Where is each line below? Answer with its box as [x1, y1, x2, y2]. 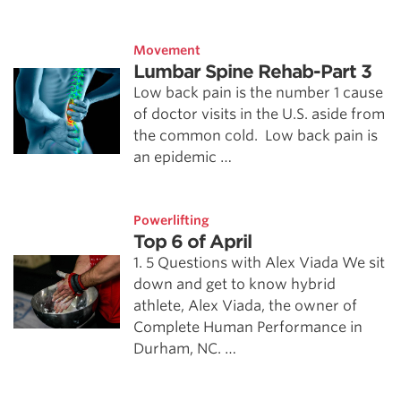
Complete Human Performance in [133, 319, 363, 336]
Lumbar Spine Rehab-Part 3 [133, 61, 372, 82]
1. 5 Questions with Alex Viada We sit [133, 254, 386, 271]
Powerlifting [133, 213, 210, 227]
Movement [133, 43, 201, 57]
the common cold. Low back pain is [133, 127, 379, 144]
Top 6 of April [133, 231, 252, 252]
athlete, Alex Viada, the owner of [133, 297, 358, 314]
